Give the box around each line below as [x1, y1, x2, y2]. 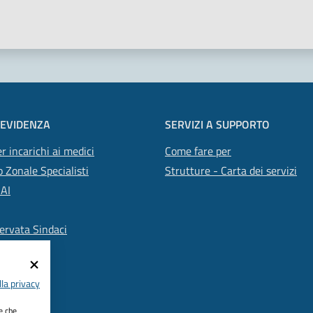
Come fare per [165, 143, 231, 160]
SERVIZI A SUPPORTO [165, 116, 270, 133]
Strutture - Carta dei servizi [165, 162, 297, 180]
